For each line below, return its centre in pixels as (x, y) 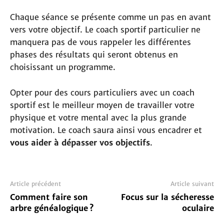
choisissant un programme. (63, 67)
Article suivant (192, 184)
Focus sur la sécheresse (167, 197)
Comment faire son (49, 197)
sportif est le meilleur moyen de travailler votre (102, 105)
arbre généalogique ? (52, 208)
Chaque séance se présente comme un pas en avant (110, 17)
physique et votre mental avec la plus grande (98, 118)
